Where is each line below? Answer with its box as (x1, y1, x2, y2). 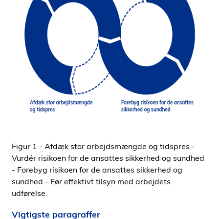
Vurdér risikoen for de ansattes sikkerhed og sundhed (12, 153, 204, 163)
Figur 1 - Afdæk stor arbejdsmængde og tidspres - (12, 141, 195, 151)
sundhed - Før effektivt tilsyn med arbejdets (12, 176, 171, 186)
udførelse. (12, 188, 47, 198)
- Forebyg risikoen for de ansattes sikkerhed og (12, 165, 182, 175)
